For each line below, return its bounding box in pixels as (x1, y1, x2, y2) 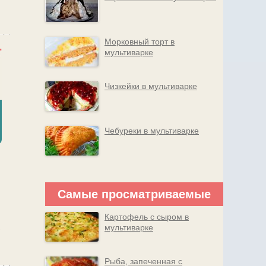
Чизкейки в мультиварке (104, 81, 197, 91)
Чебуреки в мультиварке (104, 126, 199, 135)
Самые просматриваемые (58, 188, 211, 201)
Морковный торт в (104, 37, 175, 46)
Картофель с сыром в (104, 212, 189, 221)
